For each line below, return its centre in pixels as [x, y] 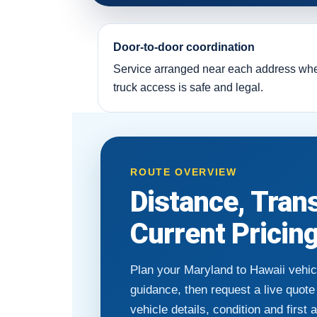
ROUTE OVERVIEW [184, 172]
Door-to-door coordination [184, 47]
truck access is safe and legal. [188, 88]
